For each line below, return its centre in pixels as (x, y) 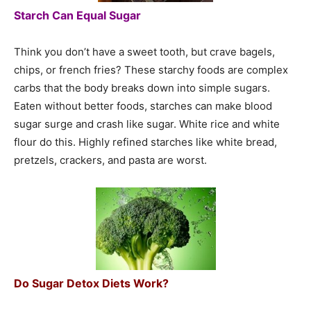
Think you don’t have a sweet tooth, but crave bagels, (144, 52)
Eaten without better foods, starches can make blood (143, 106)
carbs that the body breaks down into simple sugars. (142, 88)
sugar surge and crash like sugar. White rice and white (147, 124)
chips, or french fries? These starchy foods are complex (151, 70)
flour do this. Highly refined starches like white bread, (145, 142)
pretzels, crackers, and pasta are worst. (110, 160)
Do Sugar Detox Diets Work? (91, 284)
